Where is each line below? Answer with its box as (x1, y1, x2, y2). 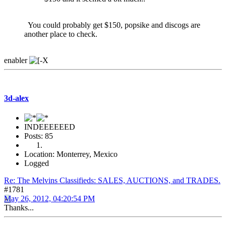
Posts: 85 (24, 132, 53, 141)
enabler (4, 55, 29, 65)
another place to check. (24, 29, 97, 38)
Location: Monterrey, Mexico (24, 150, 118, 159)
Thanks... (4, 203, 34, 212)
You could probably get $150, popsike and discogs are (24, 20, 200, 29)
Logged (24, 159, 49, 168)
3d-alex (4, 93, 29, 102)
